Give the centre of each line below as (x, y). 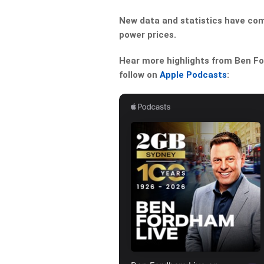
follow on (140, 75)
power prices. (148, 35)
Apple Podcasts (194, 75)
